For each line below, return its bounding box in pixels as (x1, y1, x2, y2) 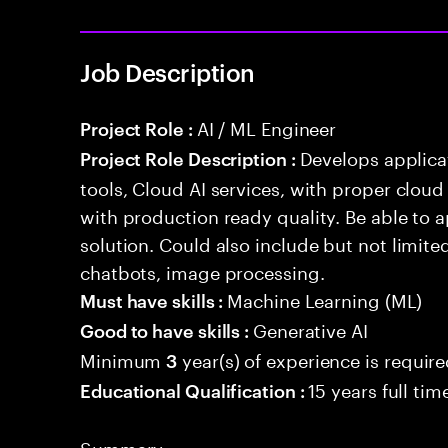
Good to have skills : (80, 317, 254, 342)
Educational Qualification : (80, 377, 309, 402)
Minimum (80, 344, 167, 372)
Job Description (80, 56, 255, 88)
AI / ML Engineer (196, 112, 337, 140)
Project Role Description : (80, 145, 300, 170)
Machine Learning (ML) (227, 284, 423, 312)
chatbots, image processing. (80, 256, 325, 284)
